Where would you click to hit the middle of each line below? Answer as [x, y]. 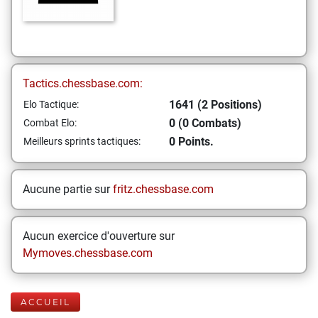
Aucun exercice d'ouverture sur [99, 236]
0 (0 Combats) [205, 123]
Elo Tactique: [51, 104]
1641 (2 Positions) [215, 105]
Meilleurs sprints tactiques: [82, 141]
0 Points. [191, 142]
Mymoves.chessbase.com [88, 253]
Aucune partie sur [68, 189]
